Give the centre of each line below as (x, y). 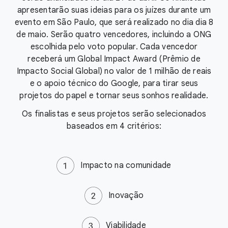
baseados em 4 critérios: (114, 126)
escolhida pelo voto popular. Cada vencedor (114, 47)
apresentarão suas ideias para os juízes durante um (114, 10)
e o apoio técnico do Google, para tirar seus (114, 84)
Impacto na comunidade (126, 165)
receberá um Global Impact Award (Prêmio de (114, 59)
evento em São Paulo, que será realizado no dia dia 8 (114, 23)
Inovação (126, 195)
